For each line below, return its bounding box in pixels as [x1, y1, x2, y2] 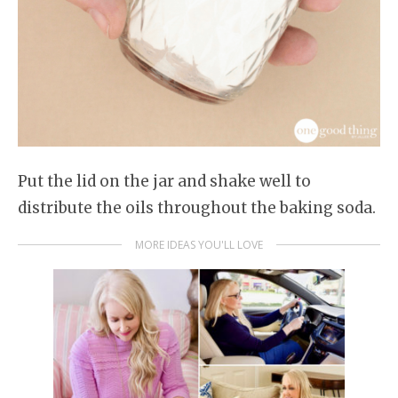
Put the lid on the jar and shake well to [18, 171, 311, 191]
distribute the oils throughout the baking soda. [18, 198, 376, 218]
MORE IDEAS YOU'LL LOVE [135, 236, 263, 252]
